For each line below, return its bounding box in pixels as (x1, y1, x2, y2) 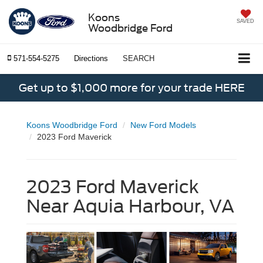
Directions (74, 54, 108, 63)
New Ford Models (130, 120, 196, 130)
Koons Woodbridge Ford (26, 120, 117, 130)
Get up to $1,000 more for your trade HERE (18, 82, 245, 95)
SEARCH (123, 54, 154, 63)
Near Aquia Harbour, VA (26, 195, 234, 217)
